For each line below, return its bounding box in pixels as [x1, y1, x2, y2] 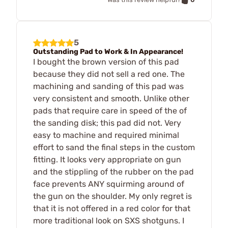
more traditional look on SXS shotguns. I [33, 216, 184, 226]
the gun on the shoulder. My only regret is [33, 191, 192, 202]
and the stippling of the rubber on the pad [33, 167, 194, 177]
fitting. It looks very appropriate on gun [33, 155, 181, 165]
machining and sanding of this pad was [33, 81, 184, 92]
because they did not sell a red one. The [33, 69, 185, 79]
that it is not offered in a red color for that [33, 204, 190, 214]
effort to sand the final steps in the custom [33, 142, 195, 153]
